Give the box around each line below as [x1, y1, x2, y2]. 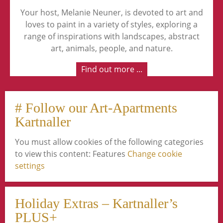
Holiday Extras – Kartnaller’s [15, 196, 178, 212]
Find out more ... [81, 64, 142, 75]
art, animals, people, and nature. [50, 43, 173, 54]
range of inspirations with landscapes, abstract [23, 31, 200, 42]
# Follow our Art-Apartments [15, 100, 177, 116]
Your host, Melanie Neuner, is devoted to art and [20, 7, 203, 18]
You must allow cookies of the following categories [15, 136, 204, 148]
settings [15, 160, 45, 172]
